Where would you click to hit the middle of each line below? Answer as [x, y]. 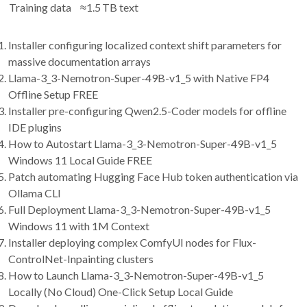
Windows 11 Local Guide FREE [80, 160]
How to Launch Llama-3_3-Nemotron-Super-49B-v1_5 [136, 275]
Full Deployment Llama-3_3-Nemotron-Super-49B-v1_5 [139, 210]
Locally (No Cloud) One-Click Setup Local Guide [121, 292]
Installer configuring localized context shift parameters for [145, 45]
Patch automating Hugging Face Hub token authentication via [153, 177]
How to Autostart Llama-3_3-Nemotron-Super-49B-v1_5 [143, 144]
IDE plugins [35, 127]
